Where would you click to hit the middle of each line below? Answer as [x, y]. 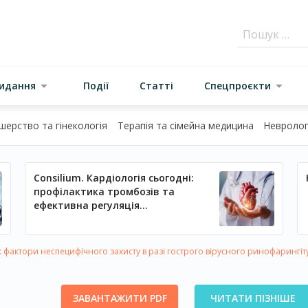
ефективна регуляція [86, 205]
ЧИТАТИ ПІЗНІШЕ [253, 298]
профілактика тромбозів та [104, 191]
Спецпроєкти [237, 86]
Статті [156, 86]
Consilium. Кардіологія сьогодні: [113, 178]
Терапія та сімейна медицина [185, 125]
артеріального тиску [86, 219]
